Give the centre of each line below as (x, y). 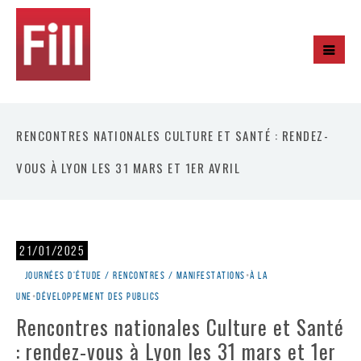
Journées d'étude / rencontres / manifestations (135, 275)
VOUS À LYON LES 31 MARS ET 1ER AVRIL (128, 168)
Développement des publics (98, 296)
